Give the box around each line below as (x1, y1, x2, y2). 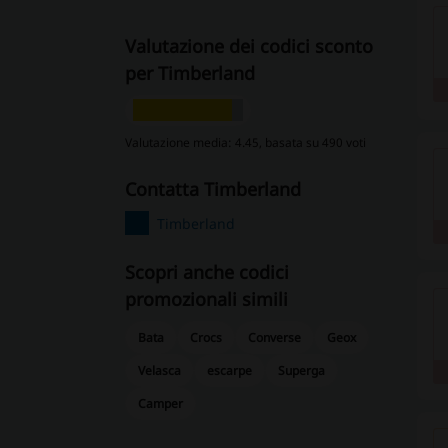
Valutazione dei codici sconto (124, 34, 373, 58)
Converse (248, 329, 302, 346)
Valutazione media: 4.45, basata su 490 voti (124, 134, 366, 151)
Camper (137, 395, 183, 412)
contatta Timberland (135, 177, 301, 201)
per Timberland (124, 61, 255, 85)
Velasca (137, 362, 182, 379)
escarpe (207, 362, 253, 379)
